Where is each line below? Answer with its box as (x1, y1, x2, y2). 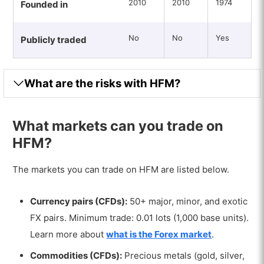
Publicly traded (20, 34, 87, 45)
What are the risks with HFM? (24, 76, 181, 90)
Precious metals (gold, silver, (122, 249, 245, 261)
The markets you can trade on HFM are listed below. (12, 164, 230, 176)
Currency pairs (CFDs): (30, 196, 128, 207)
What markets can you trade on (12, 117, 224, 135)
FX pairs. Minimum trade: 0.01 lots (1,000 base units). (30, 212, 249, 224)
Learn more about (30, 229, 107, 240)
